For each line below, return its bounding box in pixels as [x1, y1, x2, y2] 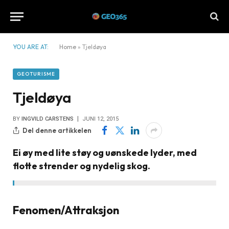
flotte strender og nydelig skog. [13, 160, 150, 172]
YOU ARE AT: [13, 43, 49, 51]
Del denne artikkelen [22, 126, 91, 134]
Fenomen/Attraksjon [13, 203, 119, 217]
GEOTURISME [17, 71, 55, 77]
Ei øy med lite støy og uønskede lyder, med [13, 147, 197, 158]
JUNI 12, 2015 [82, 116, 119, 122]
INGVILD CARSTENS [21, 116, 74, 122]
